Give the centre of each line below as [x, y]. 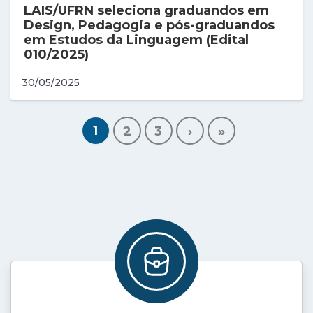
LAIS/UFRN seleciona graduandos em [147, 11]
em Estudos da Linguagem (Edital [137, 40]
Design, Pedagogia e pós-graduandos [150, 26]
